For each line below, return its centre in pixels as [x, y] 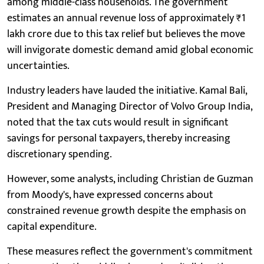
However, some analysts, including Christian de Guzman [130, 179]
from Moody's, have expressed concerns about [110, 195]
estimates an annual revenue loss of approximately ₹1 [126, 18]
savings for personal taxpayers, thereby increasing [119, 138]
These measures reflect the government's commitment [130, 252]
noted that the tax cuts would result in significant [118, 123]
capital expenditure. [52, 227]
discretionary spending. [60, 154]
